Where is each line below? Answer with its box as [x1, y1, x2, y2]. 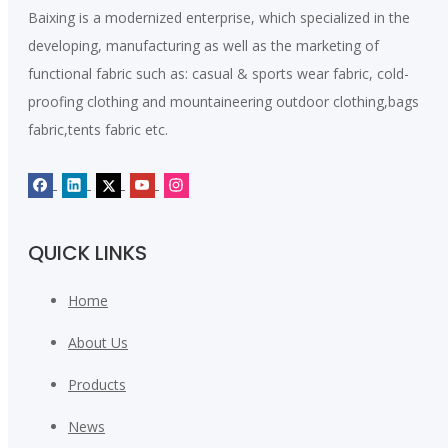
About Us [68, 333, 128, 353]
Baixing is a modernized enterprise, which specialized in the [28, 8, 410, 28]
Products [68, 375, 126, 395]
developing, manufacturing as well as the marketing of [28, 36, 379, 56]
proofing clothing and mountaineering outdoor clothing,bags [28, 92, 419, 112]
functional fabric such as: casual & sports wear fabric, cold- [28, 64, 409, 84]
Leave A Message [32, 55, 147, 75]
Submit [67, 319, 113, 339]
